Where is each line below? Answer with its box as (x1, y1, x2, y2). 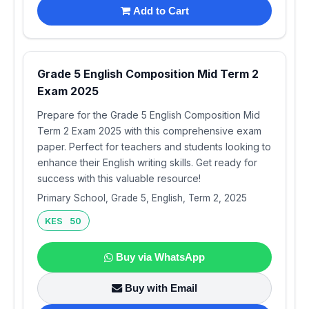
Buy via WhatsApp (116, 251, 205, 263)
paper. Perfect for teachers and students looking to (37, 141, 271, 153)
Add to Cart (132, 4, 189, 17)
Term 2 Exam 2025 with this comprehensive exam (37, 125, 261, 137)
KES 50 (45, 215, 82, 227)
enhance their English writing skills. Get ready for (37, 157, 257, 169)
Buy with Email (125, 281, 197, 294)
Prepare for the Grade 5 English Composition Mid (37, 109, 260, 121)
